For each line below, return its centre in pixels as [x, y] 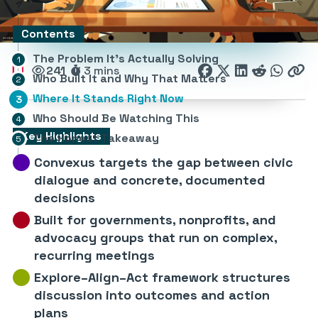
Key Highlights [61, 136]
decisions [65, 198]
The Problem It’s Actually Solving [126, 59]
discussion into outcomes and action [152, 295]
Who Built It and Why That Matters [130, 78]
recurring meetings [94, 255]
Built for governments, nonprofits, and [155, 220]
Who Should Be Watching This [116, 118]
